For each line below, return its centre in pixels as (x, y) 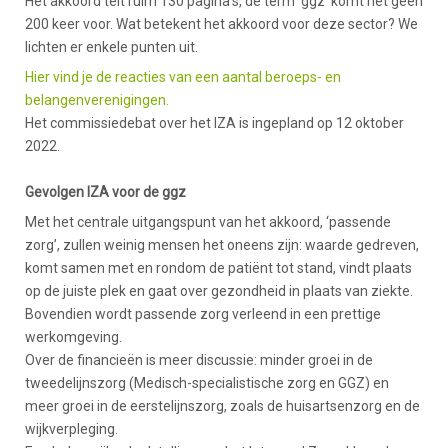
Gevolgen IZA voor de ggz (105, 192)
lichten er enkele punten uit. (111, 47)
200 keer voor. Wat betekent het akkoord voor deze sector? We (221, 24)
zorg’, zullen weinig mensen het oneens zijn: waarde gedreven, (222, 245)
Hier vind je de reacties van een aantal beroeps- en (183, 77)
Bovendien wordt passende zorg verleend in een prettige (203, 314)
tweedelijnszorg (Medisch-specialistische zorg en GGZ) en (207, 383)
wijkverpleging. (71, 429)
